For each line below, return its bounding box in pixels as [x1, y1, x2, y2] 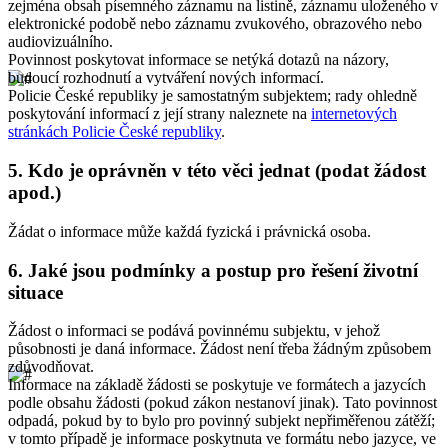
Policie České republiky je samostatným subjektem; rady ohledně [8, 87, 417, 105]
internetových [311, 105, 397, 123]
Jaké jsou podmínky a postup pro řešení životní [28, 259, 418, 281]
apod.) [8, 182, 61, 204]
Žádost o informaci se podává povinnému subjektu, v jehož [8, 322, 380, 340]
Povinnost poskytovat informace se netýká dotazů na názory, [8, 51, 389, 69]
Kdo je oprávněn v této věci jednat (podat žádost [28, 160, 426, 182]
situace [8, 281, 63, 303]
